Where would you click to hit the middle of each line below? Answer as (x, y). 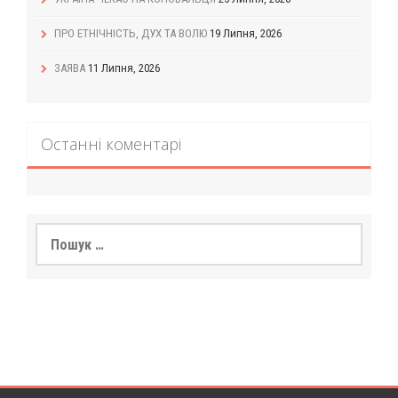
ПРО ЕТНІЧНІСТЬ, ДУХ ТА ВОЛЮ (131, 34)
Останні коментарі (111, 144)
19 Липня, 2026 (246, 34)
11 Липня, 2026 (124, 68)
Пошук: (54, 231)
